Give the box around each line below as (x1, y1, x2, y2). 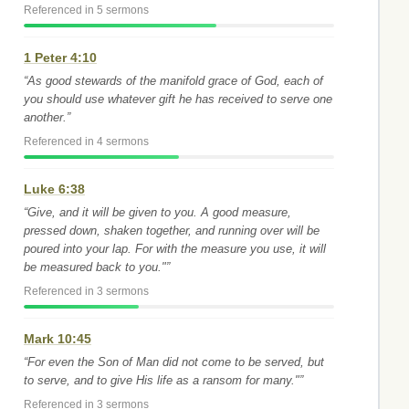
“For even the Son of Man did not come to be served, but (24, 355, 324, 369)
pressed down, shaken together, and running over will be (24, 224, 320, 237)
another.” (24, 110, 70, 124)
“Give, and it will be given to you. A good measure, (24, 205, 291, 219)
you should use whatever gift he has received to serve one (24, 92, 332, 106)
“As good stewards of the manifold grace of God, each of (24, 74, 323, 88)
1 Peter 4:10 (24, 50, 97, 65)
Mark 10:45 (24, 331, 91, 346)
